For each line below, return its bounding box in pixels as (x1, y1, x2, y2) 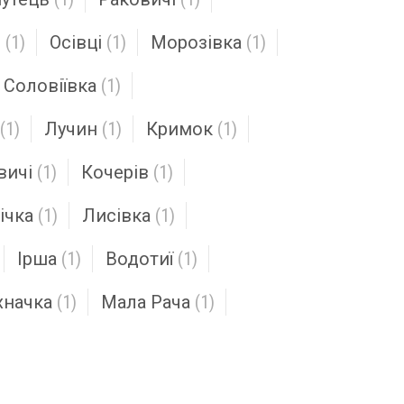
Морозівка (151, 32, 242, 53)
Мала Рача (101, 291, 190, 313)
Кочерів (81, 161, 149, 183)
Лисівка (82, 205, 151, 226)
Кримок (146, 118, 213, 140)
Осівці (50, 32, 102, 53)
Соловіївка (4, 75, 96, 96)
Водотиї (106, 248, 173, 270)
